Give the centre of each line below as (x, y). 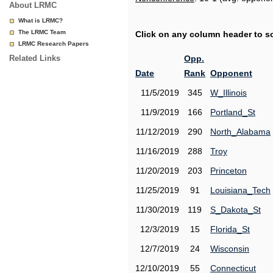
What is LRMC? (41, 20)
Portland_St (233, 112)
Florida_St (230, 229)
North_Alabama (240, 132)
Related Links (35, 58)
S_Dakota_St (236, 210)
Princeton (229, 171)
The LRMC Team (42, 32)
